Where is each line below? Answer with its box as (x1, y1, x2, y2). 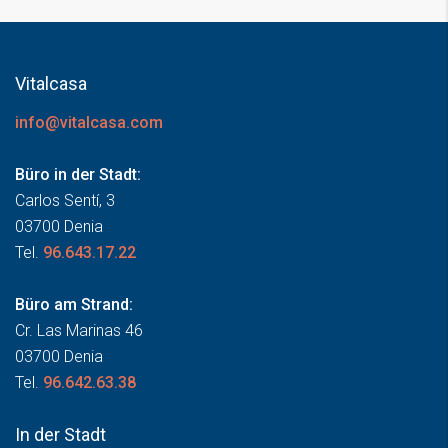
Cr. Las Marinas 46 (15, 321, 143, 340)
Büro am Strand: (15, 295, 133, 314)
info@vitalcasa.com (15, 113, 163, 132)
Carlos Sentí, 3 (15, 191, 115, 210)
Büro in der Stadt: (15, 165, 141, 184)
